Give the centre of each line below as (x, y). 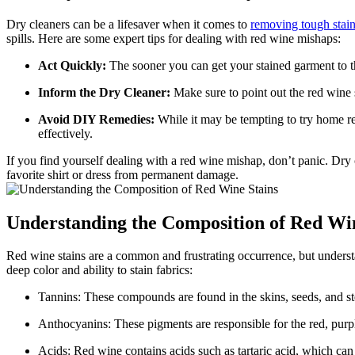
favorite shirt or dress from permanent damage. (122, 174)
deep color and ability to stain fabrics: (99, 270)
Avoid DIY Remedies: (96, 119)
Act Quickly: (72, 65)
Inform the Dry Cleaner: (104, 92)
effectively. (65, 133)
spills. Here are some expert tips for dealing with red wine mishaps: (174, 38)
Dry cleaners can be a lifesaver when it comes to (128, 24)
